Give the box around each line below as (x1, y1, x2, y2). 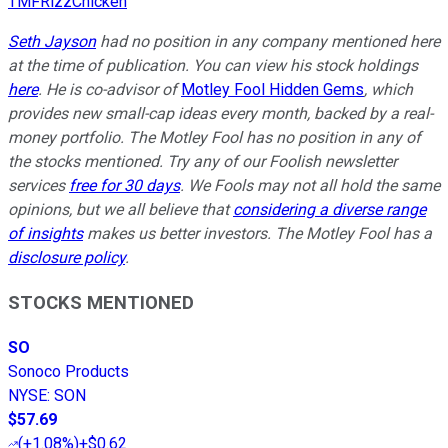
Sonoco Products (8, 361, 129, 381)
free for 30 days (69, 176, 180, 196)
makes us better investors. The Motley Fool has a (83, 224, 432, 244)
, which (364, 80, 413, 100)
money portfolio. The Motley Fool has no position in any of (8, 128, 421, 148)
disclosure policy (8, 248, 125, 268)
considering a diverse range (233, 200, 426, 220)
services (8, 176, 69, 196)
